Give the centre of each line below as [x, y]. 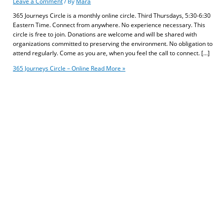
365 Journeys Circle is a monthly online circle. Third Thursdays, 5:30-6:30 [112, 16]
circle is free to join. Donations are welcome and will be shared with [105, 34]
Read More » [108, 68]
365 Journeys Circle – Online [51, 68]
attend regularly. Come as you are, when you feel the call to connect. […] [111, 53]
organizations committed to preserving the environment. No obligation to [113, 44]
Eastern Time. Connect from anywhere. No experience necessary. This [109, 25]
